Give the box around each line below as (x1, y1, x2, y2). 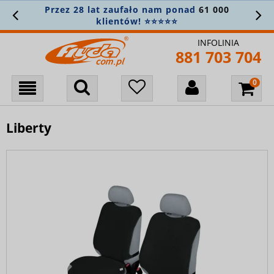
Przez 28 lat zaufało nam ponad (45, 4, 199, 15)
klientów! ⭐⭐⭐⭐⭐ (96, 15, 178, 27)
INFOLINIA (198, 36, 240, 48)
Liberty (6, 119, 51, 136)
